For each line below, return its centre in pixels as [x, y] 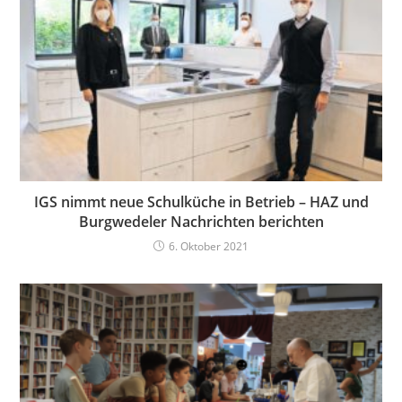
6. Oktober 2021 [209, 247]
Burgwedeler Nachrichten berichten [201, 222]
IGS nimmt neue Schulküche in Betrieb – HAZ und [201, 202]
